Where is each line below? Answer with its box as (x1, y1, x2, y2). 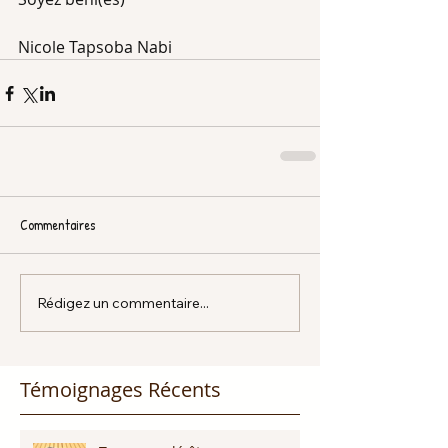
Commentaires (20, 215, 95, 234)
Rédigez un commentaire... (37, 293, 209, 312)
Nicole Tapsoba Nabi (18, 36, 176, 58)
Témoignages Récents (20, 376, 221, 403)
